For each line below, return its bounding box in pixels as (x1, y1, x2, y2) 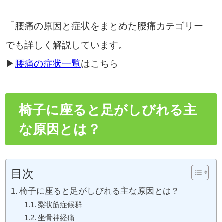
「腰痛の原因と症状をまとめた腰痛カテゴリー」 (5, 21, 213, 31)
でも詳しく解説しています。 (5, 40, 128, 50)
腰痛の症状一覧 (15, 59, 81, 69)
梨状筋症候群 (38, 200, 83, 208)
